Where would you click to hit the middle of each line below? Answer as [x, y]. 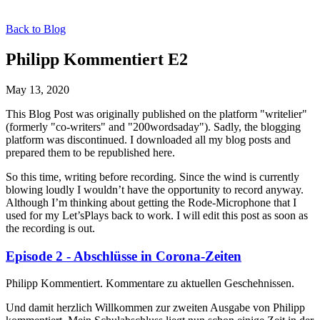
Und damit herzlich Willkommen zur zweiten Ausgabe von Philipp [155, 308]
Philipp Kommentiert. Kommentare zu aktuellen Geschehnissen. [150, 284]
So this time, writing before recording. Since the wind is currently [152, 176]
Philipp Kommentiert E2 [97, 59]
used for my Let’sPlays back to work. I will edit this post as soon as [157, 215]
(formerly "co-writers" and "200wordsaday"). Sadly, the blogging [153, 126]
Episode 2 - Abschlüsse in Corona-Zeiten [124, 256]
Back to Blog [36, 29]
